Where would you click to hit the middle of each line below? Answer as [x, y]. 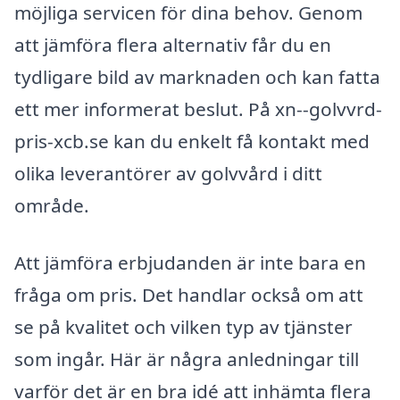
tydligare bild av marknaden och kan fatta [197, 77]
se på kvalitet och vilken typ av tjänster [183, 326]
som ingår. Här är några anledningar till [187, 358]
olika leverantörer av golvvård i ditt [168, 174]
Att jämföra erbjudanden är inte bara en [190, 262]
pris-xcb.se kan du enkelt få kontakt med [192, 142]
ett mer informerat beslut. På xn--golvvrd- [198, 109]
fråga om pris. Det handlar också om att [189, 294]
